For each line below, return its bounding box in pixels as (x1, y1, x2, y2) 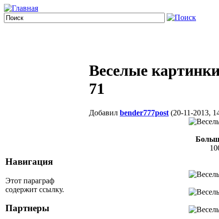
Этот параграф (5, 176, 54, 185)
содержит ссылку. (5, 185, 64, 194)
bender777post (120, 108, 169, 117)
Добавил (89, 108, 120, 117)
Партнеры (5, 203, 49, 214)
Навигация (5, 156, 53, 167)
